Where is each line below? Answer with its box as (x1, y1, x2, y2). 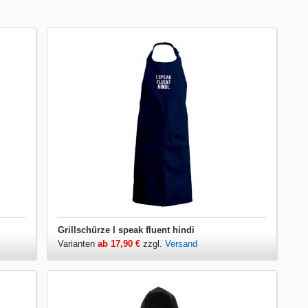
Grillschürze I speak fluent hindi (58, 224, 195, 235)
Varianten (58, 238, 98, 249)
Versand (165, 238, 198, 249)
